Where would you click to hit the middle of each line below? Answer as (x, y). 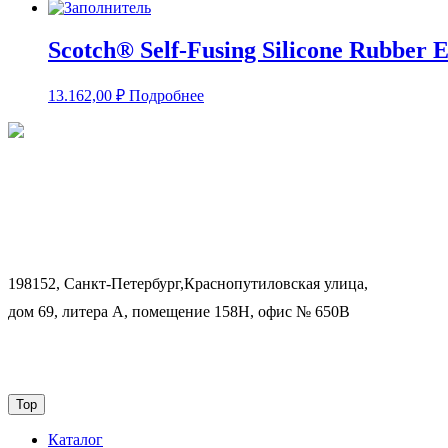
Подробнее (166, 95)
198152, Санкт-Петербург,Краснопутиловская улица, (188, 283)
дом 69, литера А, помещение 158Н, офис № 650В (179, 311)
